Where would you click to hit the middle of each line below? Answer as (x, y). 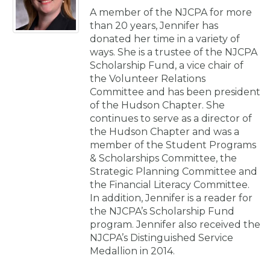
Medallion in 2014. (132, 251)
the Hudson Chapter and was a (165, 131)
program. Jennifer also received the (175, 224)
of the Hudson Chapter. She (157, 105)
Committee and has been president (175, 92)
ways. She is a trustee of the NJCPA (174, 52)
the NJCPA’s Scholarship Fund (162, 211)
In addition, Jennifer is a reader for (171, 198)
